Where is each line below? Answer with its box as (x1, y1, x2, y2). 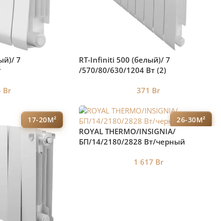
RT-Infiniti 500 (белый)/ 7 (78, 55, 170, 65)
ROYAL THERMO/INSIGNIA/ (78, 126, 176, 137)
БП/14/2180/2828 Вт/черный (78, 137, 185, 147)
